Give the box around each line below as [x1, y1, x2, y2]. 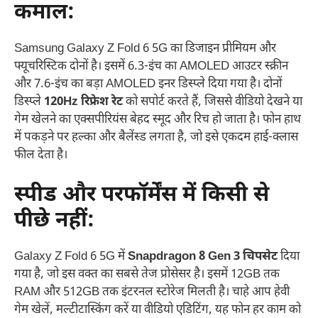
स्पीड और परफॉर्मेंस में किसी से [14, 181, 269, 209]
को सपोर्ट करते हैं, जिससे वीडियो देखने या [123, 94, 302, 111]
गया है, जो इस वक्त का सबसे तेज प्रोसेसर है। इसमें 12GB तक [14, 266, 280, 283]
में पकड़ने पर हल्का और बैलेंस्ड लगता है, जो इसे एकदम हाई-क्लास [14, 130, 298, 146]
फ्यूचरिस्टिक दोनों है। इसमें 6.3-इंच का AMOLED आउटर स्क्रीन [14, 59, 288, 75]
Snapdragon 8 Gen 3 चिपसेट [128, 248, 278, 265]
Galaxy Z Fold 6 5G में [14, 248, 128, 265]
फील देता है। [14, 148, 67, 164]
